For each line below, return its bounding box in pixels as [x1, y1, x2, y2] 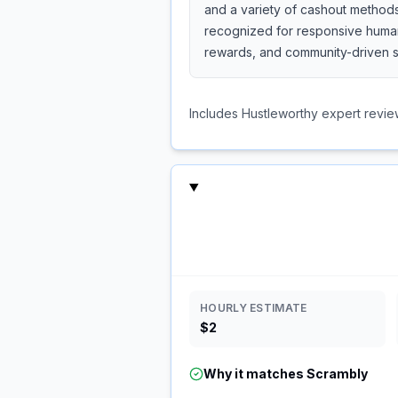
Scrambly [306, 366, 368, 381]
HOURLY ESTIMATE [200, 301, 307, 314]
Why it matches [203, 366, 306, 381]
